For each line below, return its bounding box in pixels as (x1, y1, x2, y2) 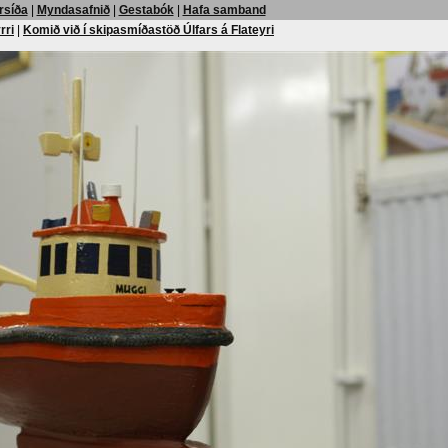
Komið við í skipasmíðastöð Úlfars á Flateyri (23, 23, 274, 37)
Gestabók (118, 3, 174, 17)
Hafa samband (182, 3, 266, 17)
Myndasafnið (36, 3, 110, 17)
